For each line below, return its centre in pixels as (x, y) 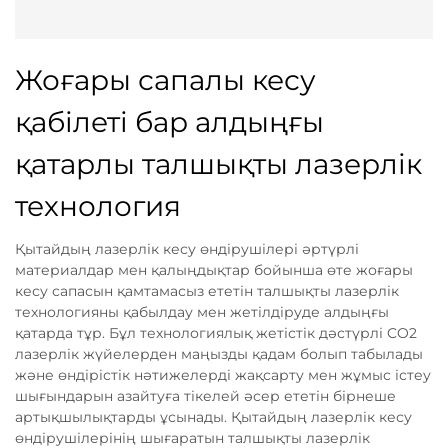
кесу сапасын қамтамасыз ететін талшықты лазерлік (207, 291)
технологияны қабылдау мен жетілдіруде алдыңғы (202, 312)
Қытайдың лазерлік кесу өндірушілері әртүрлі (187, 249)
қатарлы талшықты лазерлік (218, 164)
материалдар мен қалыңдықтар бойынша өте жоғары (214, 270)
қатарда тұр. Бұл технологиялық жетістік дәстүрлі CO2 (216, 333)
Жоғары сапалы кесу (165, 80)
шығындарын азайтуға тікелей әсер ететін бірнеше (205, 396)
